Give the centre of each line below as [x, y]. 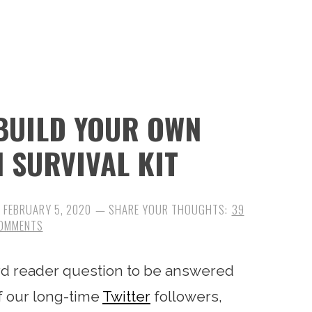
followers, [186, 296]
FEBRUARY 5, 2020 [47, 209]
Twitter [126, 296]
